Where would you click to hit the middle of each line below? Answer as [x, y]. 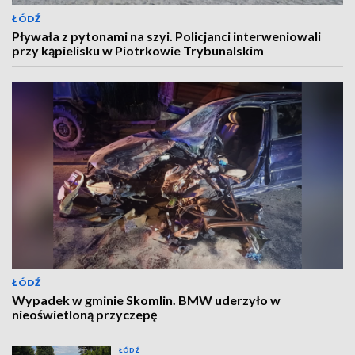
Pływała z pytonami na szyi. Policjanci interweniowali [166, 36]
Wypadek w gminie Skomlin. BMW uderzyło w [146, 300]
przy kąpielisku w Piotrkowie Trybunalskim [138, 51]
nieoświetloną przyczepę [85, 315]
